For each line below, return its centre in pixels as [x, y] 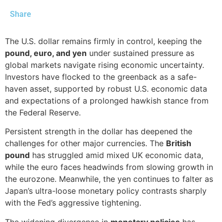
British [179, 143]
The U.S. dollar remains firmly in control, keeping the [103, 41]
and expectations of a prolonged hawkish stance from [107, 101]
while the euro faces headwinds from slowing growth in [109, 167]
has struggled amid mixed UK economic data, [116, 155]
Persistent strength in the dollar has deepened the [99, 132]
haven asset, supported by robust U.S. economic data [106, 89]
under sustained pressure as [140, 53]
